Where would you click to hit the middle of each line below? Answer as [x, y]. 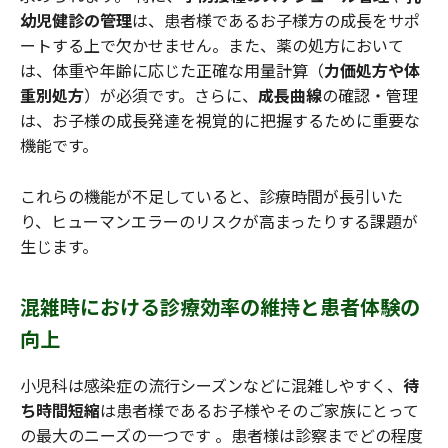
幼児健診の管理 [76, 20]
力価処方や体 [372, 70]
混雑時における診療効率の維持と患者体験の [220, 307]
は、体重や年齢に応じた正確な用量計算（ [172, 70]
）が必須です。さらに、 [171, 95]
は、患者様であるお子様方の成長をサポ [276, 20]
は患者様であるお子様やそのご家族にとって [259, 410]
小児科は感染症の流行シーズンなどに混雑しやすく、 [211, 385]
